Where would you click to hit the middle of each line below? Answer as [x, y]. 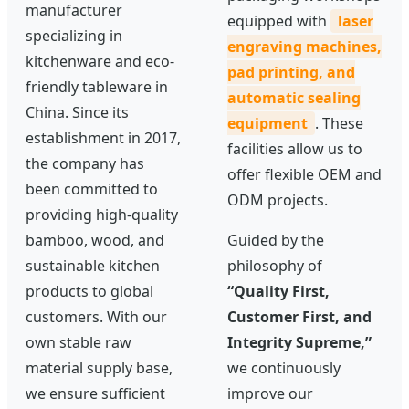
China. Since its [77, 112]
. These [339, 123]
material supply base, [99, 367]
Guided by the [276, 240]
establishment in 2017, [103, 137]
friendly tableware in [97, 86]
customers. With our [96, 316]
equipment [267, 123]
